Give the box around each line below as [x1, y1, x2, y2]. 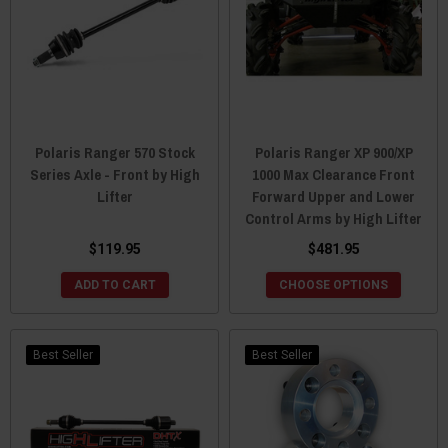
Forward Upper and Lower [252, 185, 415, 207]
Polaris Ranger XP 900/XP [254, 141, 413, 163]
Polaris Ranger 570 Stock [34, 141, 195, 163]
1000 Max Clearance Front [252, 163, 415, 185]
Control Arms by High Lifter [245, 207, 422, 229]
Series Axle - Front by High [29, 163, 200, 185]
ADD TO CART [73, 277, 156, 292]
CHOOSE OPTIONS [279, 277, 388, 292]
